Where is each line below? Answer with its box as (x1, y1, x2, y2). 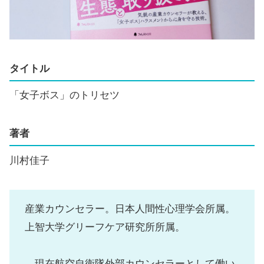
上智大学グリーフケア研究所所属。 (24, 221, 185, 233)
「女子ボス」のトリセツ (9, 90, 120, 101)
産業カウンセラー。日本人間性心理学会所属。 (24, 203, 235, 214)
